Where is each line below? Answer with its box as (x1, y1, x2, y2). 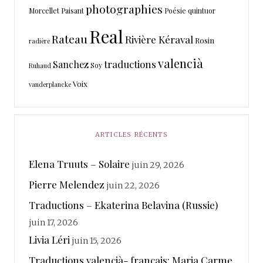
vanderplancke (29, 80, 71, 89)
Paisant (61, 6, 84, 16)
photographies (86, 1, 163, 17)
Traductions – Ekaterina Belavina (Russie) (29, 198, 218, 212)
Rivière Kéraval (125, 32, 193, 46)
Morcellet (29, 6, 59, 16)
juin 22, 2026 (106, 180, 160, 191)
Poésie (164, 6, 186, 16)
